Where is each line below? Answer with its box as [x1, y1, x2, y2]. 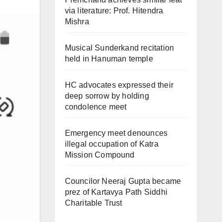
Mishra [64, 17, 89, 26]
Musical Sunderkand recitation [64, 44, 174, 52]
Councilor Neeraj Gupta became [64, 177, 181, 185]
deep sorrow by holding [64, 92, 149, 100]
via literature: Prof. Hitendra [64, 6, 164, 15]
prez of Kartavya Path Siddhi [64, 188, 168, 196]
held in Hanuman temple [64, 55, 153, 63]
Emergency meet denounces [64, 129, 168, 137]
